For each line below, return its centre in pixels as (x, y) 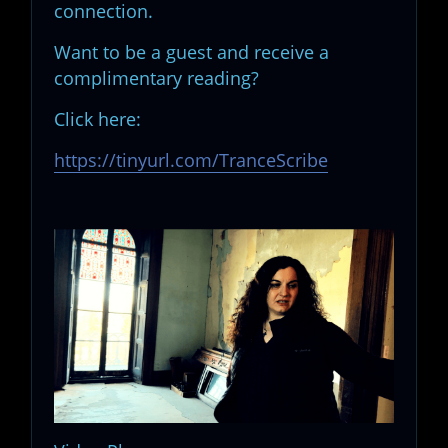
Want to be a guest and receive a (191, 52)
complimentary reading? (159, 78)
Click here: (100, 119)
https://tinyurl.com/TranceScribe (191, 160)
